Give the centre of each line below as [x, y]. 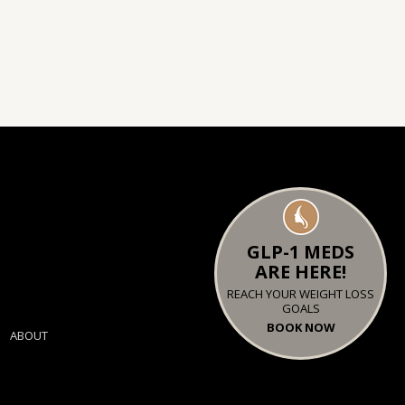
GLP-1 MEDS [301, 252]
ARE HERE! [301, 272]
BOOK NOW [301, 327]
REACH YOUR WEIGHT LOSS [301, 294]
